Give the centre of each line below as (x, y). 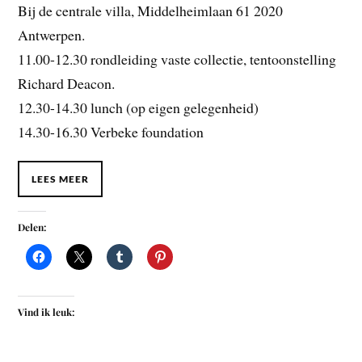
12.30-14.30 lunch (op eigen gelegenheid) (139, 107)
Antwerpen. (52, 34)
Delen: (32, 227)
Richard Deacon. (67, 83)
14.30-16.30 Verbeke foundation (111, 131)
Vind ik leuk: (46, 312)
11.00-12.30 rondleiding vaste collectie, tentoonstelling (177, 59)
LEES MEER (61, 179)
